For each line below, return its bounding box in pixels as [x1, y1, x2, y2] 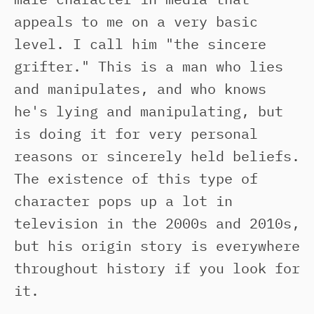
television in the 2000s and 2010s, [14, 214, 300, 233]
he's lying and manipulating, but [14, 102, 283, 121]
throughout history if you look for [14, 259, 300, 278]
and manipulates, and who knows [14, 79, 266, 98]
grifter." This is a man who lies [14, 57, 283, 76]
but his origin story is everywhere [14, 236, 300, 255]
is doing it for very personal [14, 124, 258, 143]
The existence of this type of [14, 169, 258, 188]
